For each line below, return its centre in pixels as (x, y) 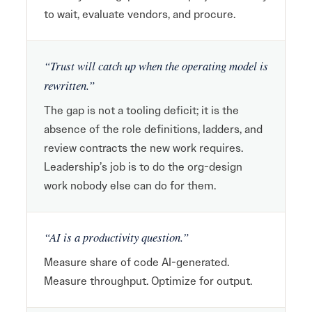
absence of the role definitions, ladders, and (153, 129)
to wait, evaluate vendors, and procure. (140, 14)
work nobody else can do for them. (130, 186)
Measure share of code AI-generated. (136, 262)
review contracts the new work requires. (143, 148)
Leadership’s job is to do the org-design (143, 167)
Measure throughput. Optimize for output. (148, 281)
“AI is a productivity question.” (116, 237)
